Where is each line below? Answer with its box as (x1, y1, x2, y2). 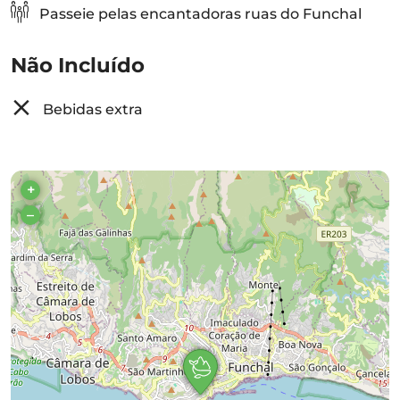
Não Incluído (11, 53, 145, 78)
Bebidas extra (39, 101, 143, 118)
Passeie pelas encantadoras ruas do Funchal (36, 5, 362, 22)
